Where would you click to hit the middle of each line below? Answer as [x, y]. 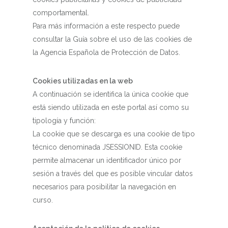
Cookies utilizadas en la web [83, 81]
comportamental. [61, 13]
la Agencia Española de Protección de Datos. [106, 52]
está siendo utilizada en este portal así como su [111, 107]
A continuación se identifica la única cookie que [110, 94]
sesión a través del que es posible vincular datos [113, 174]
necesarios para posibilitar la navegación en [104, 187]
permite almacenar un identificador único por [107, 160]
